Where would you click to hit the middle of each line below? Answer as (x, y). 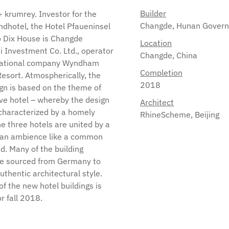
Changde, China (169, 55)
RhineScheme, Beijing (180, 114)
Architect (157, 102)
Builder (153, 13)
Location (156, 43)
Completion (161, 73)
